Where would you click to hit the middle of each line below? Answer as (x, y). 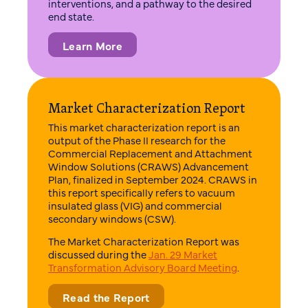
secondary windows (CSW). (112, 218)
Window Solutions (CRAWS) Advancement (148, 166)
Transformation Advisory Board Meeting (143, 267)
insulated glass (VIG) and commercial (135, 205)
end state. (72, 16)
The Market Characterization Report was (144, 241)
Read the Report (106, 297)
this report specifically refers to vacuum (142, 192)
